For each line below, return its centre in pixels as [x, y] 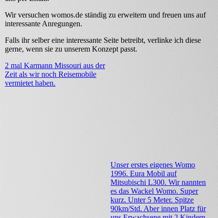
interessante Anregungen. [44, 24]
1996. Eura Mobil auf [144, 173]
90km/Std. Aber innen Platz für [158, 209]
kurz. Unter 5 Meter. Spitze [152, 200]
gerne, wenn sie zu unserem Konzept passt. [71, 49]
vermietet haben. [30, 83]
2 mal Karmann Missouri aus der [55, 65]
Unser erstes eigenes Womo [153, 165]
